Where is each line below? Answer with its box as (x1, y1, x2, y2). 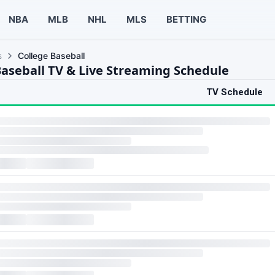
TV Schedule (206, 87, 263, 98)
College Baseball (18, 50, 85, 61)
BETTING (166, 13, 206, 25)
